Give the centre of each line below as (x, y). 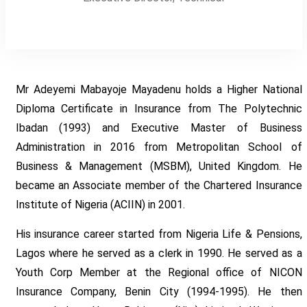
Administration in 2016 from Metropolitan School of (159, 147)
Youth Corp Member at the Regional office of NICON (159, 273)
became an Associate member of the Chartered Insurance (159, 186)
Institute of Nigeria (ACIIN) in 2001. (100, 205)
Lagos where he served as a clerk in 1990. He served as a (159, 254)
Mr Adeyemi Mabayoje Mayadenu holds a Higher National (159, 90)
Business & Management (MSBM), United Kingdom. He (159, 167)
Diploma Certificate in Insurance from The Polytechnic (159, 109)
